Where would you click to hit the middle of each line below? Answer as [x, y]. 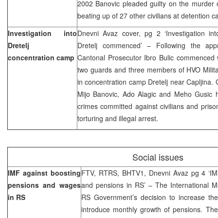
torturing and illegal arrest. [119, 118]
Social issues [158, 156]
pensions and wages [44, 185]
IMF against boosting [44, 173]
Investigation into [42, 33]
